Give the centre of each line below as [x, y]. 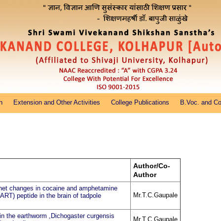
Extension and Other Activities [57, 102]
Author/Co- [152, 166]
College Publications [140, 102]
